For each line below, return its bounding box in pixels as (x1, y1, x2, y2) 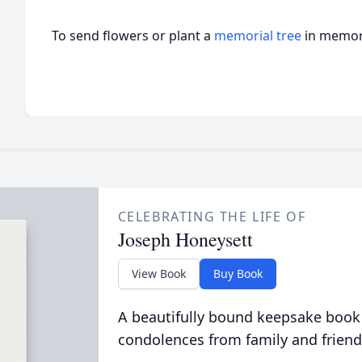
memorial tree (214, 27, 301, 44)
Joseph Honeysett (117, 226, 253, 252)
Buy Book (213, 266, 263, 281)
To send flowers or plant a (52, 27, 214, 44)
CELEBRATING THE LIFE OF (117, 208, 306, 225)
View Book (131, 266, 186, 281)
